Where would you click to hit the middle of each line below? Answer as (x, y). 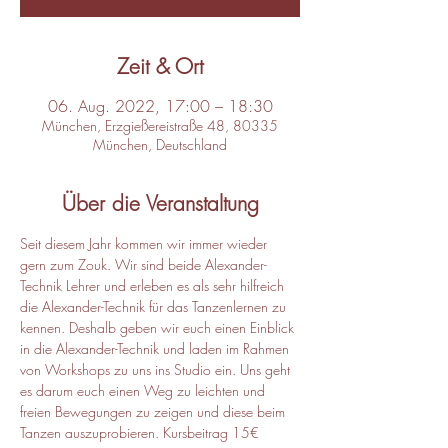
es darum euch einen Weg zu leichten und (144, 390)
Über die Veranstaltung (160, 203)
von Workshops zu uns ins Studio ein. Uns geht (157, 369)
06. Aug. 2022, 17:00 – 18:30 (160, 106)
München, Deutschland (160, 144)
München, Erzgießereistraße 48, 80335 (160, 125)
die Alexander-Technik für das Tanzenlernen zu (155, 306)
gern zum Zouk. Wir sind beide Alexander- (143, 264)
